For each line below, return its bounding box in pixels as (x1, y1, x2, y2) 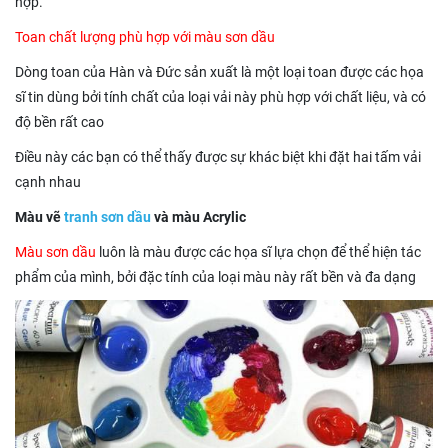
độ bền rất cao (15, 114, 104, 131)
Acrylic (203, 209, 246, 226)
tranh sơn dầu (64, 209, 154, 226)
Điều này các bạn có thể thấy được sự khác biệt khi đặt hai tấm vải (15, 149, 421, 166)
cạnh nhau (15, 174, 81, 191)
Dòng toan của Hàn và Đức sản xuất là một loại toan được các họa (15, 64, 424, 81)
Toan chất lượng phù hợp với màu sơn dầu (15, 29, 275, 46)
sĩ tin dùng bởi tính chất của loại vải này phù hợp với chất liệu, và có (15, 89, 426, 106)
